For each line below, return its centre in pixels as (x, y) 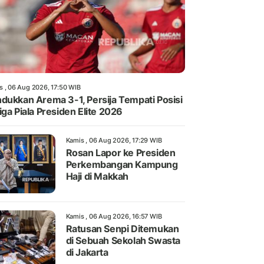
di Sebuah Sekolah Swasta (123, 241)
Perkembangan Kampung (122, 165)
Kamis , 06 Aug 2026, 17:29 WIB (114, 141)
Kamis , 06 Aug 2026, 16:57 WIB (114, 217)
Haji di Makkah (97, 176)
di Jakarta (87, 253)
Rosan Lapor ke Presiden (121, 153)
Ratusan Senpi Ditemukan (122, 229)
